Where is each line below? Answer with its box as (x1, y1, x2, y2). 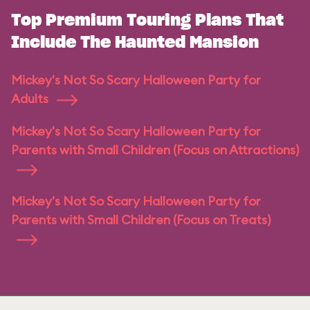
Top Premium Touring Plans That (11, 12, 284, 29)
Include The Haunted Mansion (11, 35, 259, 51)
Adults (11, 91, 51, 107)
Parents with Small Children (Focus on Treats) (11, 212, 271, 228)
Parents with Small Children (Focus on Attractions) (11, 142, 299, 158)
